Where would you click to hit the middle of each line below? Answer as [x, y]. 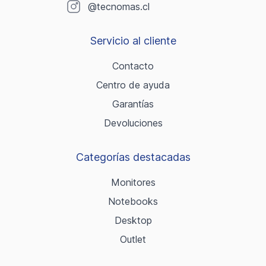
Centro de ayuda [133, 85]
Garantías [133, 104]
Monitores [133, 182]
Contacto [133, 66]
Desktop [133, 220]
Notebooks [133, 201]
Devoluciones [133, 123]
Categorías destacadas [133, 157]
